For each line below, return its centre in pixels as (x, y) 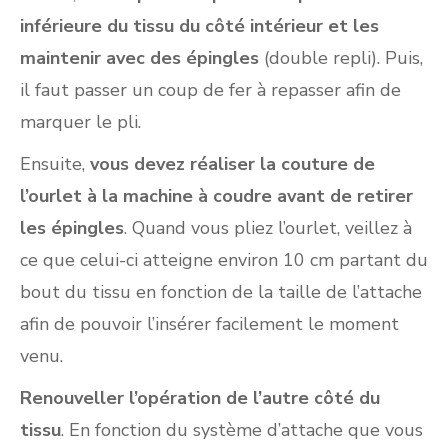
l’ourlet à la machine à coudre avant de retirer (216, 195)
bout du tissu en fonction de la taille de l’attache (221, 291)
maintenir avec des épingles (139, 57)
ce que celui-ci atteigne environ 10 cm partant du (224, 259)
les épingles (72, 227)
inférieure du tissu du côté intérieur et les (199, 25)
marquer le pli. (80, 121)
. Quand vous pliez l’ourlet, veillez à (268, 227)
